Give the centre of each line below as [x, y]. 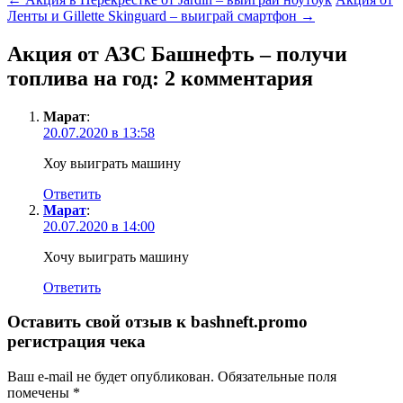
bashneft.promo [249, 322]
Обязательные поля [275, 377]
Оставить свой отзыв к [99, 322]
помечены [40, 393]
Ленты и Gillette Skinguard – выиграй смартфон [154, 15]
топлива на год [80, 78]
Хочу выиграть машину [116, 256]
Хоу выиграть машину [112, 163]
